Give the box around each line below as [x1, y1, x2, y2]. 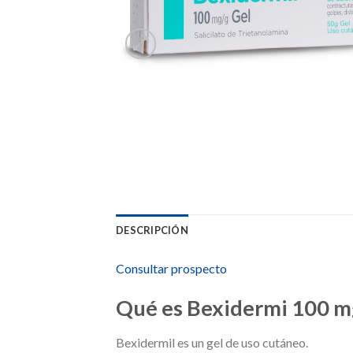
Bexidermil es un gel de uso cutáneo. [116, 334, 308, 350]
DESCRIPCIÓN [116, 223, 188, 236]
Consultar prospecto [116, 260, 227, 276]
